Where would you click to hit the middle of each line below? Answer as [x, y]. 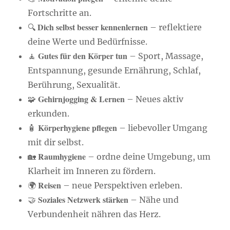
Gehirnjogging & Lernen [82, 99]
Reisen [50, 185]
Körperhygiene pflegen [78, 128]
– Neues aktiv [154, 99]
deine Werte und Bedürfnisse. [88, 42]
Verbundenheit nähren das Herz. [94, 214]
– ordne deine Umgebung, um [148, 157]
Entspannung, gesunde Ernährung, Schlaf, [114, 71]
